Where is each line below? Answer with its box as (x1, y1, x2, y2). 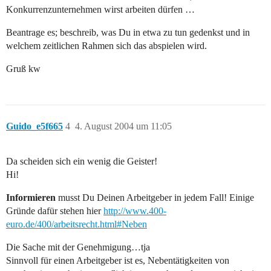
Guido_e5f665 (6, 121, 63, 132)
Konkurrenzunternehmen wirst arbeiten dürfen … (6, 4, 195, 15)
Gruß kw (6, 64, 41, 74)
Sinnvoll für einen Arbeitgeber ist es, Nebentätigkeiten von (6, 255, 229, 266)
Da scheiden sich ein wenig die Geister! (6, 156, 157, 167)
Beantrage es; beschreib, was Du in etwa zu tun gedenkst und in (6, 27, 250, 38)
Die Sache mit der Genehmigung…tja (6, 242, 150, 253)
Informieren (6, 192, 56, 203)
